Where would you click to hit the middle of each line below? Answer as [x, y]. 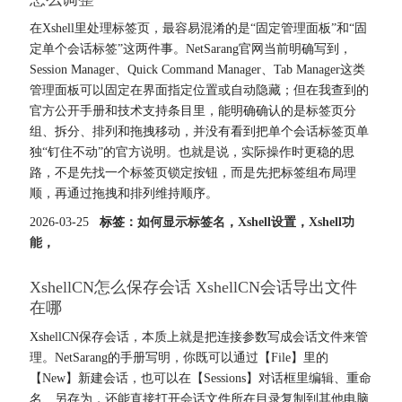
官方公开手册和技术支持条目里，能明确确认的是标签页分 [192, 111]
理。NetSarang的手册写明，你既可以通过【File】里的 [179, 357]
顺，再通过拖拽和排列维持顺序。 [123, 194]
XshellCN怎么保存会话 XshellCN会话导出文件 [193, 287]
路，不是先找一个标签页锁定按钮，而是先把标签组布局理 [192, 173]
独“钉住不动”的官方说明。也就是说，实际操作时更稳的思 [192, 153]
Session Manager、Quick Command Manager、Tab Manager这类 [197, 70]
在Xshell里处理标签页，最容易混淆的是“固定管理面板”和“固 [198, 29]
